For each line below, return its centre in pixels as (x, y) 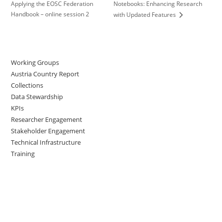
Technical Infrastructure (46, 142)
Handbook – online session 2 (50, 14)
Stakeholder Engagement (48, 131)
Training (23, 154)
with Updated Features (145, 15)
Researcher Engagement (47, 120)
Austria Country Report (45, 74)
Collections (27, 85)
